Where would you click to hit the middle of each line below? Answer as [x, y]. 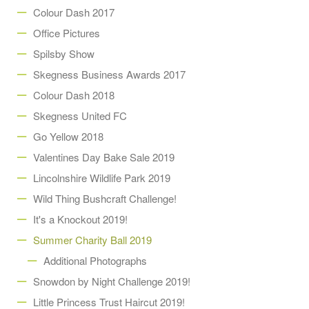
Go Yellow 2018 [68, 136]
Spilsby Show [64, 53]
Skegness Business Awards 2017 [109, 74]
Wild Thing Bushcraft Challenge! [105, 198]
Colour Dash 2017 [74, 12]
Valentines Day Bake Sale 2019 [104, 157]
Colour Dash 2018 [74, 95]
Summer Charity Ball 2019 [92, 240]
